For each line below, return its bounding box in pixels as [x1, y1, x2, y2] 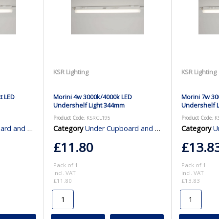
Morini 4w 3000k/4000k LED [53, 92, 132, 101]
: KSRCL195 [84, 114, 111, 121]
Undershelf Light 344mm [53, 100, 125, 109]
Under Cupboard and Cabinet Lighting [85, 123, 155, 133]
